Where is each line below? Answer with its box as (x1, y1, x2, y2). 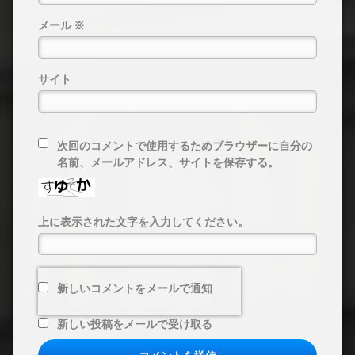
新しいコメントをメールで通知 (57, 282, 212, 296)
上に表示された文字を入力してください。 (38, 216, 249, 229)
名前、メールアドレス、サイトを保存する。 (57, 156, 279, 170)
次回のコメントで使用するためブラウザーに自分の (57, 139, 312, 153)
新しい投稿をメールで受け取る (57, 318, 212, 331)
